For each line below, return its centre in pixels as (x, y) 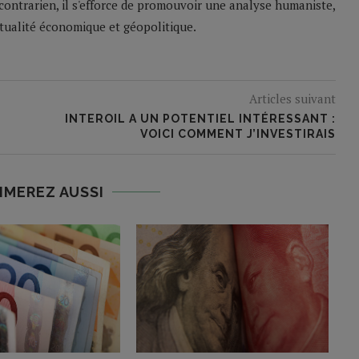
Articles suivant (292, 99)
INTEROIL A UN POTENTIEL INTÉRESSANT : (200, 119)
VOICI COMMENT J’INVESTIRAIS (238, 134)
